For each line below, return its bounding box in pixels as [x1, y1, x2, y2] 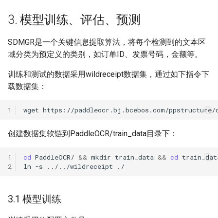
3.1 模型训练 [8, 193, 61, 205]
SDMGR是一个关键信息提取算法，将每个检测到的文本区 [8, 37, 206, 47]
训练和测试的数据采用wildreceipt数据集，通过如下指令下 [8, 70, 209, 79]
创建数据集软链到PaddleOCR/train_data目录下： [8, 129, 178, 138]
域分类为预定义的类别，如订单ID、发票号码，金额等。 [8, 50, 202, 59]
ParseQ [8, 7, 34, 16]
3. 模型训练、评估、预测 [8, 13, 141, 27]
